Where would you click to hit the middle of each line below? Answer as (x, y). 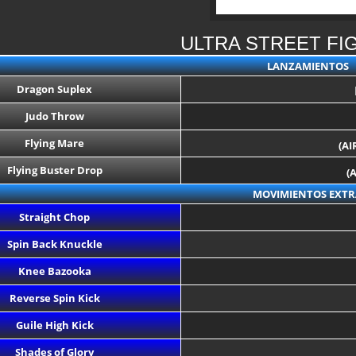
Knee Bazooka (54, 271)
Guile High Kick (54, 325)
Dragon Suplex (54, 89)
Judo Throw (54, 116)
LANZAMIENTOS (308, 66)
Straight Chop (54, 217)
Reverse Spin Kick (54, 298)
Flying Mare (54, 143)
